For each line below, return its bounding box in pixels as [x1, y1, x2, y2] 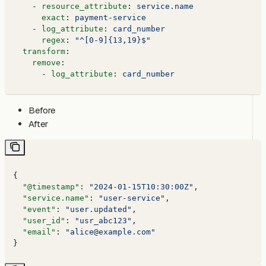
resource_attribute [42, 2, 128, 11]
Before [28, 104, 55, 116]
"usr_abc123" [75, 216, 132, 225]
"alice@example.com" [65, 227, 156, 236]
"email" [13, 227, 56, 236]
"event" [13, 204, 56, 214]
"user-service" [99, 193, 166, 202]
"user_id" [13, 216, 66, 225]
